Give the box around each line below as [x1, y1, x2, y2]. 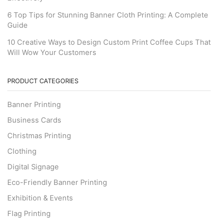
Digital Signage [7, 163, 59, 172]
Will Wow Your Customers [7, 48, 96, 57]
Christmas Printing [7, 131, 71, 141]
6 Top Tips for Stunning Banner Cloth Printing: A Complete [7, 10, 208, 19]
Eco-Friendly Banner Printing [7, 178, 107, 187]
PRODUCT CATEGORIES [7, 77, 78, 85]
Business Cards [7, 116, 61, 125]
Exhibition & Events [7, 194, 73, 203]
